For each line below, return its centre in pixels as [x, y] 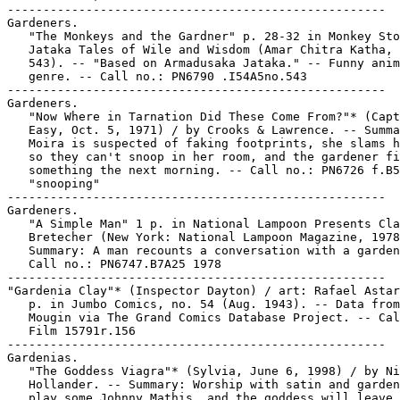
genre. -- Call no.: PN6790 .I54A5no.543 [157, 76]
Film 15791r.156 [71, 331]
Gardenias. [43, 358]
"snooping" [54, 183]
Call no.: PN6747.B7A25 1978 [114, 264]
